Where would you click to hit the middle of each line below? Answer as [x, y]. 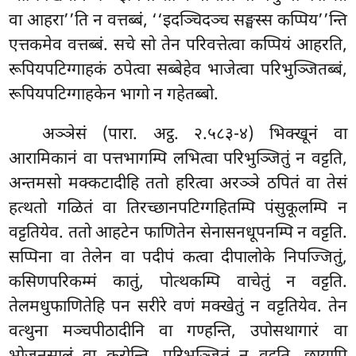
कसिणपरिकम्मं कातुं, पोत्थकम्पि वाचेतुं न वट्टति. [178, 282]
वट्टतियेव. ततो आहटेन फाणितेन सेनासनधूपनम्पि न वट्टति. [178, 233]
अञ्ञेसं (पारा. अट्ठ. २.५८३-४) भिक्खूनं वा [195, 135]
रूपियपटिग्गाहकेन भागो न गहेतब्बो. [114, 95]
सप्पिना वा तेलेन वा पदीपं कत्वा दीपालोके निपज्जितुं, [178, 258]
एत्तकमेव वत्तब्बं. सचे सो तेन [97, 46]
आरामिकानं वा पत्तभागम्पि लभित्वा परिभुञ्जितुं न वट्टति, [178, 159]
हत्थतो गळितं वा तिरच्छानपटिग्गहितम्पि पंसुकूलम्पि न [178, 209]
